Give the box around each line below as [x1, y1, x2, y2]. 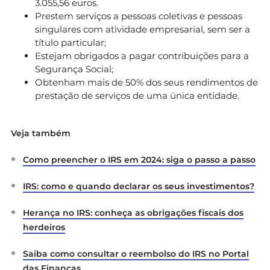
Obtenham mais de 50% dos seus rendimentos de [35, 76, 258, 88]
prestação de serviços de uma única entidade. [35, 89, 239, 101]
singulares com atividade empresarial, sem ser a [35, 23, 250, 35]
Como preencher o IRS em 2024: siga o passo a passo [23, 154, 256, 165]
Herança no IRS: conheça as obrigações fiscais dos [23, 207, 243, 218]
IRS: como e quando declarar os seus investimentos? [23, 180, 254, 192]
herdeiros [23, 221, 65, 233]
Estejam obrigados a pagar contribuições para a [35, 49, 249, 61]
